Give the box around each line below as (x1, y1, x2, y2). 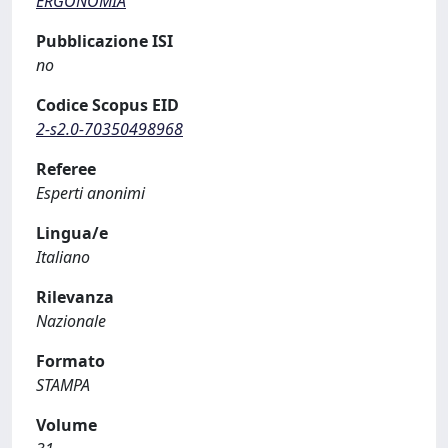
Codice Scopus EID (36, 94, 179, 116)
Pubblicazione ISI (36, 30, 173, 52)
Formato (36, 350, 105, 372)
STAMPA (36, 374, 90, 396)
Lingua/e (36, 222, 108, 244)
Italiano (36, 246, 90, 268)
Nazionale (36, 310, 106, 332)
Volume (36, 414, 97, 436)
